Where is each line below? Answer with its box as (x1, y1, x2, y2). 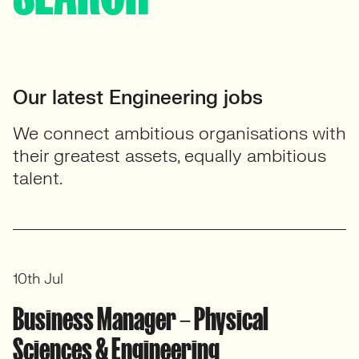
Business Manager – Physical (13, 302, 268, 336)
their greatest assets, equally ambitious (13, 144, 326, 167)
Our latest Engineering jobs (13, 86, 263, 111)
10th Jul (13, 270, 63, 288)
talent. (13, 167, 63, 190)
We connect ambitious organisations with (13, 122, 346, 145)
